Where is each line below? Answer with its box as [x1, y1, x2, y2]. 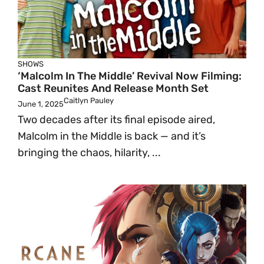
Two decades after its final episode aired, [18, 113, 215, 126]
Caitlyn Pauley [64, 96, 114, 105]
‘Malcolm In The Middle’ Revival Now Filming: [18, 70, 242, 82]
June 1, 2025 [18, 100, 64, 108]
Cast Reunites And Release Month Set [18, 82, 209, 95]
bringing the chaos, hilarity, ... [18, 146, 161, 159]
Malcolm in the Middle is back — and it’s [18, 130, 206, 143]
